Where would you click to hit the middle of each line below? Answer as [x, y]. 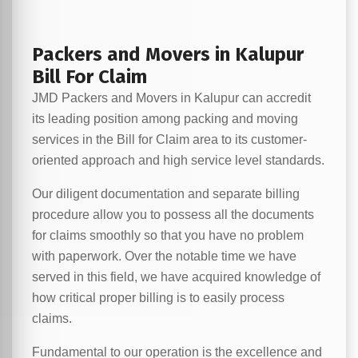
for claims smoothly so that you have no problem [168, 235]
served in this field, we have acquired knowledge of [176, 277]
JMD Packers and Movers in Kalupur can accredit [171, 98]
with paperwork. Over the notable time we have [164, 256]
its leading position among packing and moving [165, 119]
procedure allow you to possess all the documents [173, 215]
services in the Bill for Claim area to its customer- [169, 139]
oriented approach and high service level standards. [178, 160]
